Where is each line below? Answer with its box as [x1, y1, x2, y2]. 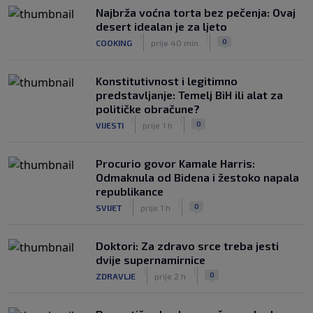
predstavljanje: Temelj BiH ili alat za [96, 88, 283, 101]
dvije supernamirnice [96, 253, 205, 266]
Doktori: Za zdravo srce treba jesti [96, 239, 279, 252]
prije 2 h [154, 270, 186, 281]
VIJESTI [96, 119, 124, 130]
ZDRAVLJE [96, 270, 136, 281]
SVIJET [96, 202, 122, 212]
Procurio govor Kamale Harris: [96, 156, 255, 170]
